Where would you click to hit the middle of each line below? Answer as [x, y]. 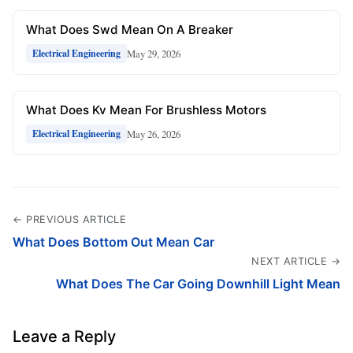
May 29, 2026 [154, 53]
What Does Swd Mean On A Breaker [130, 30]
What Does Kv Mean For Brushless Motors [146, 110]
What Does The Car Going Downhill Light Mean [198, 284]
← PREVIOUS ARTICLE [69, 219]
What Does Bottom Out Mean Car [113, 242]
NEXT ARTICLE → [296, 261]
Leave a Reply [64, 336]
